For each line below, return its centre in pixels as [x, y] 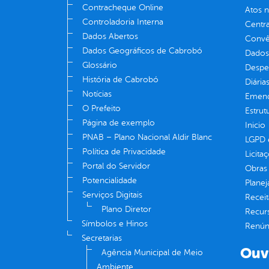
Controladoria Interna [123, 22]
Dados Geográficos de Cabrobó [142, 51]
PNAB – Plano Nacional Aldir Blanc [147, 138]
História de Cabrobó [120, 80]
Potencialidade [110, 181]
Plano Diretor [126, 210]
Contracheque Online [123, 8]
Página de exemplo [119, 123]
